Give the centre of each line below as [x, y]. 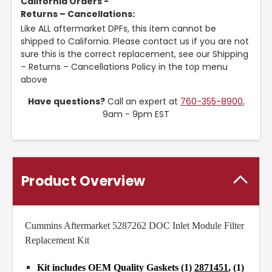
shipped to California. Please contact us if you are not [135, 42]
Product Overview [83, 182]
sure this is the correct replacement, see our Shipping [134, 54]
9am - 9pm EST [136, 114]
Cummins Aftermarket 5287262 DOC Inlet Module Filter [134, 226]
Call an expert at [142, 102]
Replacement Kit [57, 240]
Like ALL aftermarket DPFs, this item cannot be [118, 29]
